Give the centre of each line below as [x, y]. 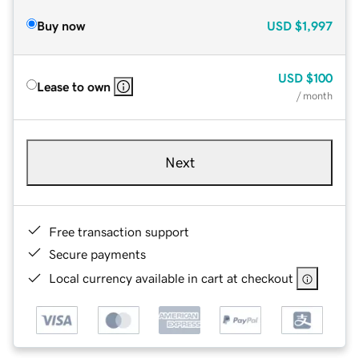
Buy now [61, 25]
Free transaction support [119, 231]
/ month [315, 95]
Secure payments [97, 254]
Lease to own [74, 86]
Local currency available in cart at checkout [171, 278]
